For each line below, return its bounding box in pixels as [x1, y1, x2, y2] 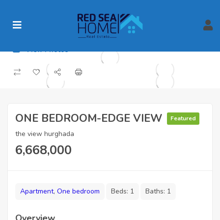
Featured [170, 114, 196, 122]
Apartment [20, 187, 54, 196]
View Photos [24, 45, 68, 55]
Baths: [145, 187, 167, 196]
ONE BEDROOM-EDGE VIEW [15, 111, 162, 126]
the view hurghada [15, 129, 74, 139]
